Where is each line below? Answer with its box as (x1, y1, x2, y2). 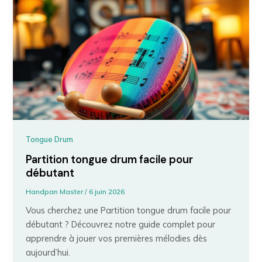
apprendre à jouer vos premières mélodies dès (26, 232, 208, 244)
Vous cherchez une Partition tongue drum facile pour (26, 204, 232, 216)
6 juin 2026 (89, 187, 125, 196)
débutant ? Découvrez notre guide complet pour (26, 218, 216, 230)
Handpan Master (26, 187, 85, 196)
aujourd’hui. (26, 246, 71, 258)
